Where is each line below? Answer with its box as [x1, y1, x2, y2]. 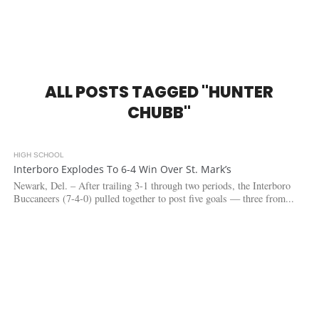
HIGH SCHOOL [13, 151, 64, 159]
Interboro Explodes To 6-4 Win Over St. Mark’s [13, 162, 231, 176]
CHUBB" [127, 101, 192, 124]
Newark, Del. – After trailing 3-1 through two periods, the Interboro [13, 179, 291, 192]
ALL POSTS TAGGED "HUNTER [45, 80, 274, 103]
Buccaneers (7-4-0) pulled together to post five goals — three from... [13, 192, 294, 205]
